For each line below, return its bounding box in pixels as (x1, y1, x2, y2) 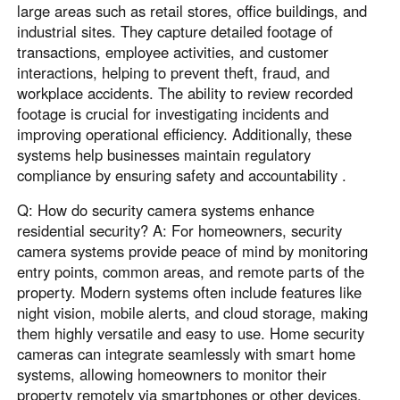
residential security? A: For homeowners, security (17, 220, 343, 242)
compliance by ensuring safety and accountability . (17, 163, 347, 186)
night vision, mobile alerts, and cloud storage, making (17, 302, 369, 324)
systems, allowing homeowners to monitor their (17, 363, 328, 386)
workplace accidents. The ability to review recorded (17, 81, 354, 104)
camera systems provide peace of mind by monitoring (17, 240, 369, 262)
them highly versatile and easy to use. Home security (17, 322, 365, 345)
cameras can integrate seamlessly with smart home (17, 343, 356, 365)
